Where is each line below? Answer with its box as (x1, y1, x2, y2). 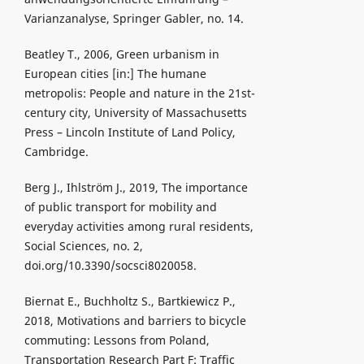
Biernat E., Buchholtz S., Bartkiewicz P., (24, 293, 236, 310)
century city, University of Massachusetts (24, 105, 247, 121)
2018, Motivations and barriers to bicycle (24, 313, 246, 329)
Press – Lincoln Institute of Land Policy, (24, 124, 236, 141)
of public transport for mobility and (24, 199, 217, 215)
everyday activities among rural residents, (24, 219, 253, 235)
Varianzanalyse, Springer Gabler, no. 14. (24, 11, 244, 26)
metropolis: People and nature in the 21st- (24, 85, 255, 102)
